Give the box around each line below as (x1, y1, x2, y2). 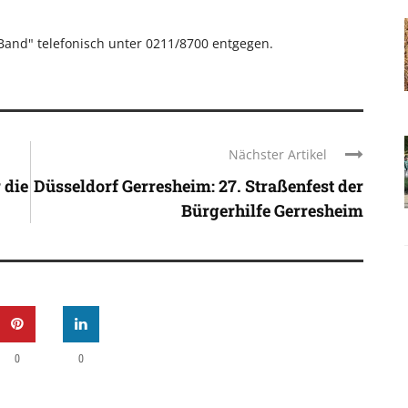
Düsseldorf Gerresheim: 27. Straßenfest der (34, 175, 363, 198)
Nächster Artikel (229, 146, 327, 164)
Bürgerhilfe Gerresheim (181, 199, 363, 222)
